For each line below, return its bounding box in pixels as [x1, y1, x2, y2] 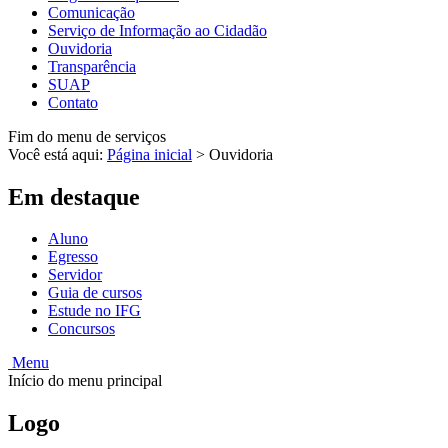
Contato [48, 93, 98, 111]
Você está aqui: [8, 145, 107, 163]
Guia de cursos [48, 284, 142, 302]
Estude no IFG [48, 302, 141, 320]
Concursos [48, 320, 115, 338]
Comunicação [48, 3, 135, 21]
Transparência [48, 57, 136, 75]
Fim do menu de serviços [8, 127, 166, 145]
